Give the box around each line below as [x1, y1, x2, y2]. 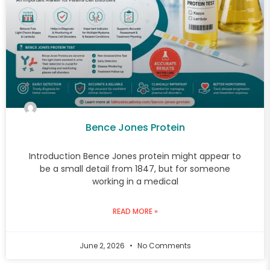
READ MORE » [112, 206, 158, 216]
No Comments [135, 240, 191, 251]
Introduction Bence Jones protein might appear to [29, 149, 241, 162]
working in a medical [92, 175, 178, 187]
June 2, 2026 [79, 240, 127, 251]
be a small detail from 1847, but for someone [40, 162, 230, 175]
